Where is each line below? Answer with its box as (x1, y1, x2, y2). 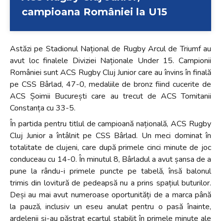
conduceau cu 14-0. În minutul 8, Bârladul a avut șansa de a (10, 153, 211, 165)
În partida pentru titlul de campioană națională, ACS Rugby (10, 118, 211, 129)
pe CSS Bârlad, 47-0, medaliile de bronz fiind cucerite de (10, 78, 211, 90)
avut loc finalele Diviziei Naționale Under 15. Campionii (10, 55, 211, 66)
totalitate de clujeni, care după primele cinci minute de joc (10, 142, 211, 153)
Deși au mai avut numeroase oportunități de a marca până (10, 189, 211, 200)
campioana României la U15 (22, 5, 167, 18)
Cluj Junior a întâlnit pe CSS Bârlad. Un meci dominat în (10, 130, 211, 141)
